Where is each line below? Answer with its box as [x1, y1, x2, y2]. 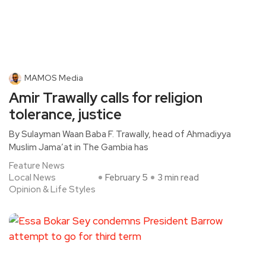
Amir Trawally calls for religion [9, 88, 202, 107]
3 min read [157, 172, 199, 183]
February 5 [105, 172, 148, 183]
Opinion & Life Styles [9, 183, 96, 195]
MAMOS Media [24, 72, 83, 84]
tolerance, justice [9, 105, 122, 123]
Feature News [9, 160, 65, 172]
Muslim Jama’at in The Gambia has [9, 141, 148, 153]
